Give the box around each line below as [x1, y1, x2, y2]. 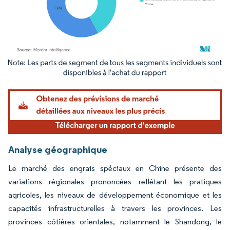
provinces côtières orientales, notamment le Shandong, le [8, 217, 222, 227]
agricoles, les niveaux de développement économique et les [8, 190, 222, 200]
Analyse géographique [8, 143, 107, 156]
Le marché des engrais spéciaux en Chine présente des [8, 163, 222, 174]
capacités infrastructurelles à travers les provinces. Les [8, 203, 222, 214]
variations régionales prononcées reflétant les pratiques [8, 177, 222, 187]
